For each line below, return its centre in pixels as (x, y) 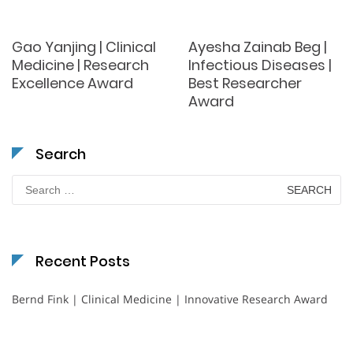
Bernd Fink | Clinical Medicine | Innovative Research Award (170, 299)
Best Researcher (245, 84)
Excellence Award (72, 84)
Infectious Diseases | (260, 65)
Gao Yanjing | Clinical (84, 47)
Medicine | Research (80, 65)
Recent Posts (83, 262)
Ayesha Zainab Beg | (258, 47)
